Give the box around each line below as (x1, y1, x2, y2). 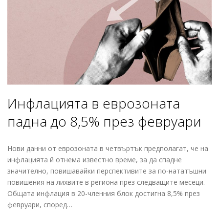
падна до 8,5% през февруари (7, 111, 201, 131)
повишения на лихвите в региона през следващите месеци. (7, 177, 205, 187)
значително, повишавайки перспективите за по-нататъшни (7, 166, 206, 175)
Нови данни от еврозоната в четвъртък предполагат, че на (7, 143, 208, 153)
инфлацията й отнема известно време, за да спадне (7, 154, 182, 164)
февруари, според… (7, 199, 72, 209)
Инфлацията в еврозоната (7, 93, 180, 112)
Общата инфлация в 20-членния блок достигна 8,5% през (7, 188, 200, 198)
